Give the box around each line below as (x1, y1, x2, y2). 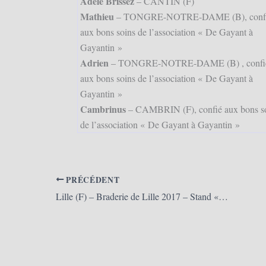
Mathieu (80, 9, 114, 24)
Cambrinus (80, 102, 126, 116)
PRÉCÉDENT (64, 173, 120, 186)
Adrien (80, 56, 109, 70)
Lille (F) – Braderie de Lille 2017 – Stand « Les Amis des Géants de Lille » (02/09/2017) (218, 190, 228, 203)
